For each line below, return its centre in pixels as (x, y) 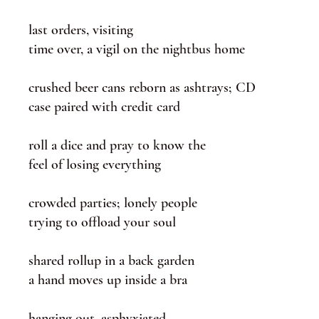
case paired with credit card (104, 107)
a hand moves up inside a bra (108, 280)
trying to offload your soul (102, 222)
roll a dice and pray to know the (117, 145)
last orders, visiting (81, 30)
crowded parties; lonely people (113, 203)
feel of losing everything (95, 164)
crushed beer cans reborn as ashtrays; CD (142, 88)
